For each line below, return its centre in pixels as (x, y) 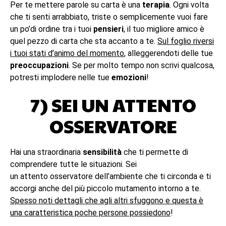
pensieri (108, 29)
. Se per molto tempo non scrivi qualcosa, (142, 65)
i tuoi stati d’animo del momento (67, 53)
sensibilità (102, 152)
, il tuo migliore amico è (164, 29)
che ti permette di (155, 152)
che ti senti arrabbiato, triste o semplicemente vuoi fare (109, 17)
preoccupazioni (39, 65)
